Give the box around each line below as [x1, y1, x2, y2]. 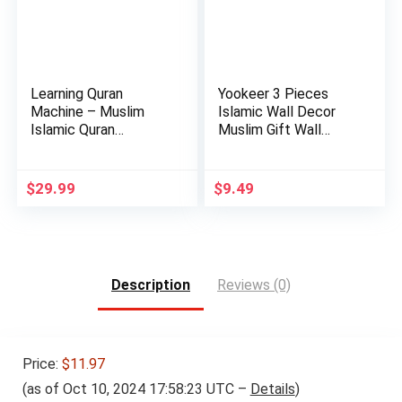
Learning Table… [31, 139, 133, 156]
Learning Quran [31, 85, 124, 102]
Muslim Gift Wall [218, 121, 322, 138]
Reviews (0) [217, 276, 291, 293]
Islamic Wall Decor [218, 103, 336, 120]
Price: [22, 354, 62, 372]
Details [249, 380, 295, 398]
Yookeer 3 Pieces [218, 85, 329, 102]
